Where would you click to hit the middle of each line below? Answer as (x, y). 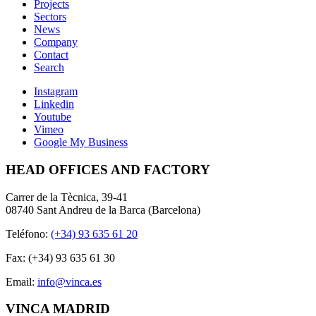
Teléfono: (28, 233)
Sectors (50, 17)
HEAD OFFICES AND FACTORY (108, 170)
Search (49, 68)
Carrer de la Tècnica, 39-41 (67, 197)
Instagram (56, 92)
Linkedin (54, 104)
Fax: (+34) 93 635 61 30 (60, 257)
